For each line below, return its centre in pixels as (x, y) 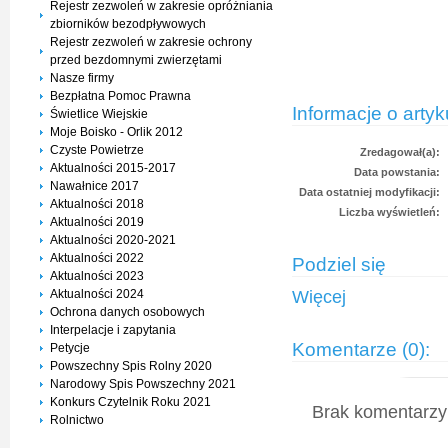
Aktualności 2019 (97, 222)
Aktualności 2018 (97, 204)
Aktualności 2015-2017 (113, 168)
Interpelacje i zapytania (113, 330)
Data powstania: (397, 172)
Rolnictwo (77, 420)
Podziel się (339, 264)
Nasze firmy (82, 78)
